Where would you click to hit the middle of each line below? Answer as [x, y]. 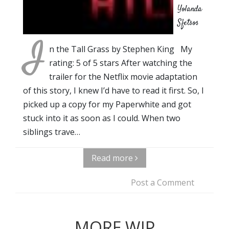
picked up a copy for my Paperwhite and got [107, 104]
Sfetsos [188, 23]
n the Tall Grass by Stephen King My [121, 49]
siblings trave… [52, 132]
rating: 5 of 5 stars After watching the [121, 63]
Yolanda [190, 9]
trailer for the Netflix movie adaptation [123, 76]
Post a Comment [163, 182]
